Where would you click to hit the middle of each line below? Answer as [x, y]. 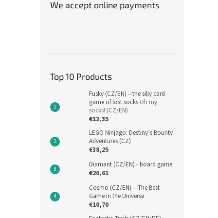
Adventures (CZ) [110, 141]
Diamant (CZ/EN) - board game [131, 164]
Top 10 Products [81, 76]
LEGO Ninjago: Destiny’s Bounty [131, 133]
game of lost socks [114, 102]
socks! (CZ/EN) [109, 110]
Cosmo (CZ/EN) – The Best [124, 188]
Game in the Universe [117, 196]
